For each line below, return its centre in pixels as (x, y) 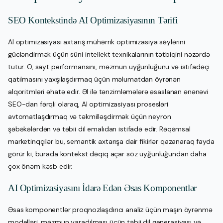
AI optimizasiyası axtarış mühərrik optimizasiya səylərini (97, 42)
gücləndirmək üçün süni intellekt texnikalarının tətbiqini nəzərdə (109, 54)
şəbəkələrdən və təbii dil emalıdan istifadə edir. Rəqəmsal (99, 129)
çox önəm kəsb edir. (40, 166)
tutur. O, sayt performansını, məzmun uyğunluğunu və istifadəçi (109, 66)
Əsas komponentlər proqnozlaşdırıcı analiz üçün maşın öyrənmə (110, 209)
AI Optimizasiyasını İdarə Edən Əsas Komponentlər (102, 188)
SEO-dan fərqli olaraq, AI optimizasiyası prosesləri (88, 104)
